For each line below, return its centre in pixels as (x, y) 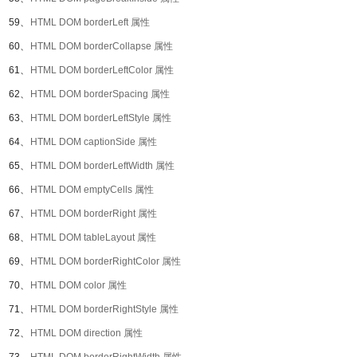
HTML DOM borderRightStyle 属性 (104, 309)
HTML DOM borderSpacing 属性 (100, 94)
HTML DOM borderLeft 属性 (90, 22)
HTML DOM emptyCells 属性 (92, 190)
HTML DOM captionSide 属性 (94, 142)
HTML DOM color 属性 (78, 285)
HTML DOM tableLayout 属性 (93, 237)
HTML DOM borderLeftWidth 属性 (102, 166)
